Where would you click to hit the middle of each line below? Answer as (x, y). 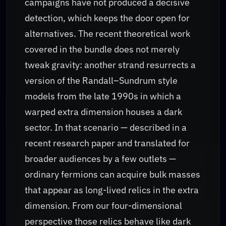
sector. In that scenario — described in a (106, 127)
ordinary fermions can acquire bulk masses (112, 174)
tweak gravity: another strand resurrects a (110, 65)
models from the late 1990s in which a (103, 96)
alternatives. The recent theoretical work (107, 33)
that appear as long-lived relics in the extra (112, 190)
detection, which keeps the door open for (107, 18)
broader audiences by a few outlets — (100, 158)
